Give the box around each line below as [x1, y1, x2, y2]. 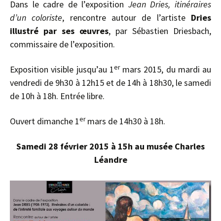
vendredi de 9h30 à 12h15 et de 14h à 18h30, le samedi [10, 77, 211, 89]
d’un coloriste [10, 12, 63, 24]
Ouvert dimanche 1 [10, 115, 79, 127]
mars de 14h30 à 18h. [85, 115, 165, 127]
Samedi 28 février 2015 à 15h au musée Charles [16, 141, 205, 152]
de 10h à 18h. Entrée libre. [10, 90, 105, 102]
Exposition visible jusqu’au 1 [10, 64, 114, 75]
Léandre [94, 154, 127, 166]
